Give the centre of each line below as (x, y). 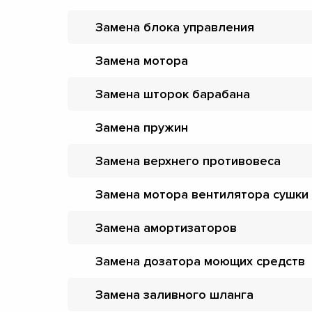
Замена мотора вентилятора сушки (202, 194)
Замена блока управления (175, 27)
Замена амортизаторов (166, 227)
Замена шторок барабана (173, 94)
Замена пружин (142, 127)
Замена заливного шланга (174, 294)
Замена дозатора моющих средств (200, 261)
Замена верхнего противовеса (188, 161)
